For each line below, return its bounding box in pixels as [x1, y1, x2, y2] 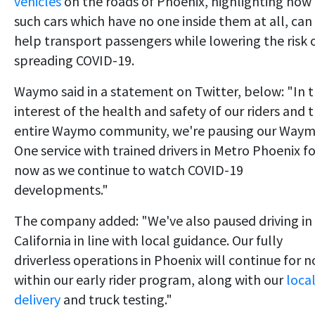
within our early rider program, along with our [14, 271, 286, 289]
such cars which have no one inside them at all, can [14, 12, 312, 30]
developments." [14, 181, 108, 199]
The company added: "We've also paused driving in [14, 212, 312, 230]
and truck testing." [60, 290, 172, 309]
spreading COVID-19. [14, 51, 134, 70]
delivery [14, 290, 60, 309]
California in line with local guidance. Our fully [14, 231, 283, 250]
